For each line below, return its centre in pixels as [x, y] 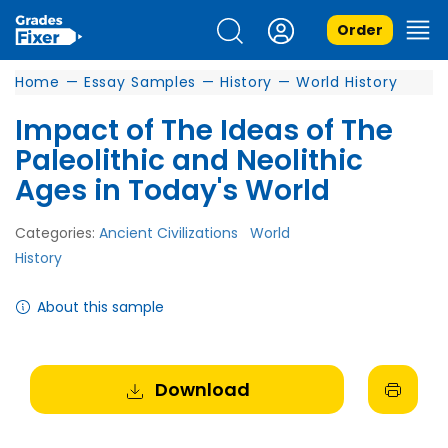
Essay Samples [140, 82]
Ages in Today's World [172, 190]
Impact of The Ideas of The [204, 130]
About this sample [100, 307]
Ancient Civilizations [168, 233]
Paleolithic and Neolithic [189, 160]
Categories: [57, 233]
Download [202, 389]
